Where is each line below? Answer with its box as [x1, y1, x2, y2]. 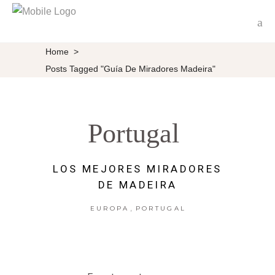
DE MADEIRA [98, 179, 177, 191]
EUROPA [90, 204, 130, 212]
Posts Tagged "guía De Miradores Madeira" [45, 63, 215, 74]
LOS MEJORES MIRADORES [53, 163, 222, 175]
